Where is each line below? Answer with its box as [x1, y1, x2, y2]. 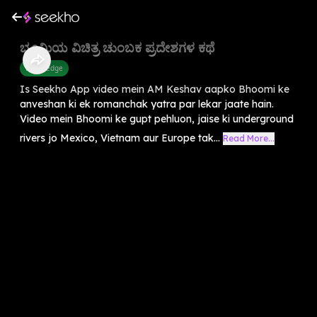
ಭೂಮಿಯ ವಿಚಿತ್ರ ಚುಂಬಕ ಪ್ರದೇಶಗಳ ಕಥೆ [20, 38, 214, 56]
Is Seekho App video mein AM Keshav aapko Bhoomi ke [20, 82, 289, 96]
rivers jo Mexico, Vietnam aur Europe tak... [20, 131, 220, 144]
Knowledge [25, 62, 63, 73]
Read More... [223, 132, 275, 144]
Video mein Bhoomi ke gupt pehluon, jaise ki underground [20, 112, 294, 125]
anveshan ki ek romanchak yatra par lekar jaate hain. [20, 97, 274, 110]
